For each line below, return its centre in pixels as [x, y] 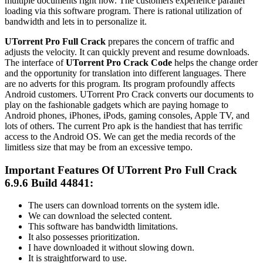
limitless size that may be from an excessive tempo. [99, 147]
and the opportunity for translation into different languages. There [125, 73]
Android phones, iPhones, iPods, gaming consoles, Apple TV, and [127, 115]
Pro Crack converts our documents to [185, 94]
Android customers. [42, 94]
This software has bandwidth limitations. [103, 227]
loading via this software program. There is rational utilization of [123, 11]
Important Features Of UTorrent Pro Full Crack [121, 170]
